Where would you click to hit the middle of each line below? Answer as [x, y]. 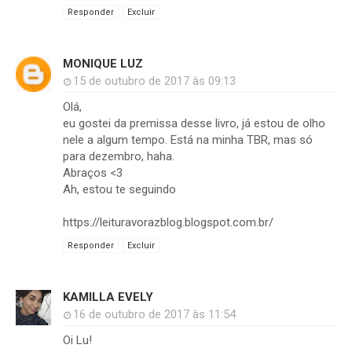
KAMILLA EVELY [108, 297]
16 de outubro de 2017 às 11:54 [154, 315]
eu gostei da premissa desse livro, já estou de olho [194, 124]
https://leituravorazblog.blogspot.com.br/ [168, 223]
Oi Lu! [77, 341]
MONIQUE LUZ [103, 64]
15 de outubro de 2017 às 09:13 [154, 81]
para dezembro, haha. [119, 157]
